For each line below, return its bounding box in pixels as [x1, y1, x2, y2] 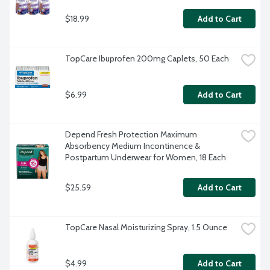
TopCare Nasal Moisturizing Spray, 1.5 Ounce [65, 222, 227, 233]
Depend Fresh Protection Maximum [65, 129, 197, 140]
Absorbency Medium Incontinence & [65, 140, 200, 152]
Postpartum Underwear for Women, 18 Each [65, 152, 226, 163]
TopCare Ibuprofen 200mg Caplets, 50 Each [65, 53, 229, 64]
